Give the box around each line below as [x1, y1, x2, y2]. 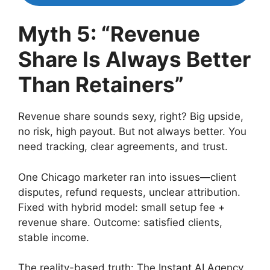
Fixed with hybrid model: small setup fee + [18, 201, 225, 213]
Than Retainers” [18, 72, 184, 97]
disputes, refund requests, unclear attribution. [18, 186, 240, 198]
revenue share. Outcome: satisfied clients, [18, 216, 222, 228]
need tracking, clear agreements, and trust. [18, 140, 228, 152]
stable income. [18, 231, 89, 243]
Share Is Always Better [18, 46, 251, 72]
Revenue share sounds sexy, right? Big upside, [18, 110, 243, 122]
